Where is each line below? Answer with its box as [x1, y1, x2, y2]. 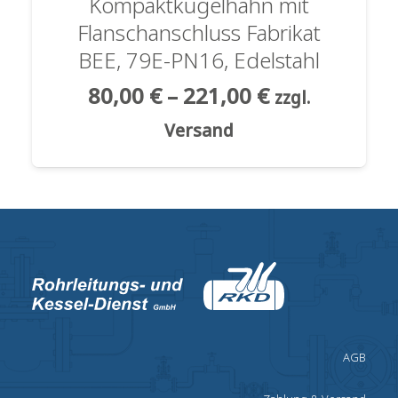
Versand [164, 118, 234, 143]
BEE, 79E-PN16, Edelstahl [78, 44, 320, 75]
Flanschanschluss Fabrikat [77, 17, 321, 47]
